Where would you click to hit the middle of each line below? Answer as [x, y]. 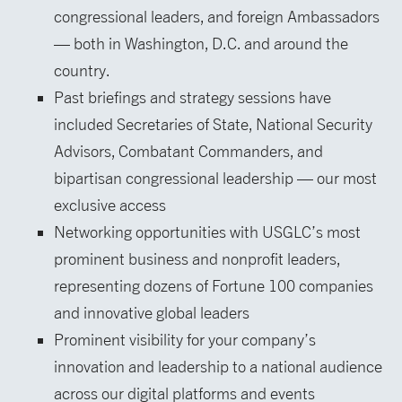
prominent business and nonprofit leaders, [197, 259]
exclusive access [110, 205]
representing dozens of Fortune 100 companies [214, 286]
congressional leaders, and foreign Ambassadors [217, 17]
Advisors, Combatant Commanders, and [188, 152]
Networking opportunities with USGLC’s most [207, 232]
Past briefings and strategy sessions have [192, 98]
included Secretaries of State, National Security [213, 125]
